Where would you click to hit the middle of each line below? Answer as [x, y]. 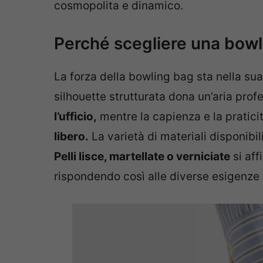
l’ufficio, [75, 117]
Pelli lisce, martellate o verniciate [142, 156]
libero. [71, 136]
